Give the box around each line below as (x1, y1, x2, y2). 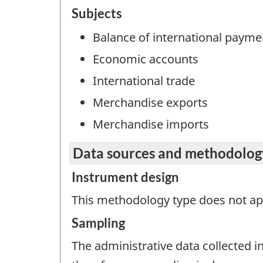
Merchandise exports (93, 95, 208, 111)
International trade (93, 73, 195, 89)
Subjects (72, 5, 122, 22)
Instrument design (72, 168, 179, 185)
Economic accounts (93, 51, 198, 68)
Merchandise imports (93, 116, 209, 133)
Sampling (72, 215, 125, 231)
